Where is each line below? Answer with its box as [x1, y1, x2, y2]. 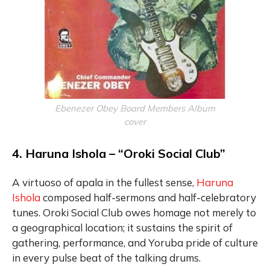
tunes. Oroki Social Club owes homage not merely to [12, 206, 256, 219]
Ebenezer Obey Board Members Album [55, 102, 215, 114]
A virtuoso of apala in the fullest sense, [12, 175, 196, 189]
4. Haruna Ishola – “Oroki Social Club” [12, 145, 225, 161]
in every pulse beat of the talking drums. [12, 251, 201, 264]
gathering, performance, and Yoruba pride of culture [12, 236, 258, 249]
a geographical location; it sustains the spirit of [12, 221, 233, 234]
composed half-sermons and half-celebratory [40, 190, 256, 204]
